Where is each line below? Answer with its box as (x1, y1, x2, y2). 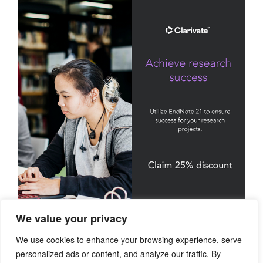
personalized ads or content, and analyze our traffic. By (16, 248, 221, 259)
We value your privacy (16, 211, 127, 226)
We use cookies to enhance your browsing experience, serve (16, 234, 242, 245)
